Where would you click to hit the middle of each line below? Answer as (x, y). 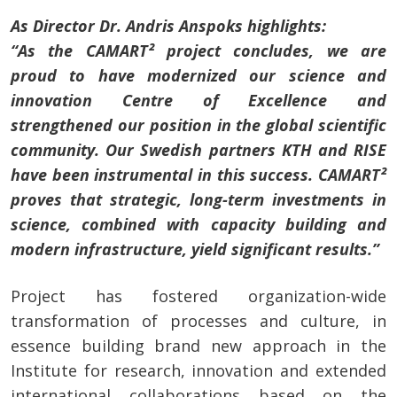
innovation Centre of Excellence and (198, 101)
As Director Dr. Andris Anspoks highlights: (171, 26)
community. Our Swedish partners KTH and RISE (198, 150)
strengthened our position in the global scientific (198, 125)
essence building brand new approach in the (198, 346)
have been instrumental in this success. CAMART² (198, 175)
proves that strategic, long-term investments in (198, 200)
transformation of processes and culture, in (198, 321)
